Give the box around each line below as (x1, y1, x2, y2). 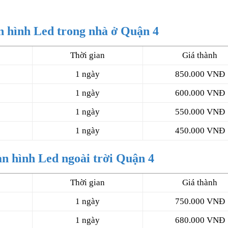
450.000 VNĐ (175, 125, 225, 135)
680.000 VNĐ (175, 215, 225, 225)
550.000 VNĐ (175, 106, 225, 117)
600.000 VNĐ (175, 88, 225, 98)
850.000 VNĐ (175, 69, 225, 79)
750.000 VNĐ (175, 196, 225, 206)
